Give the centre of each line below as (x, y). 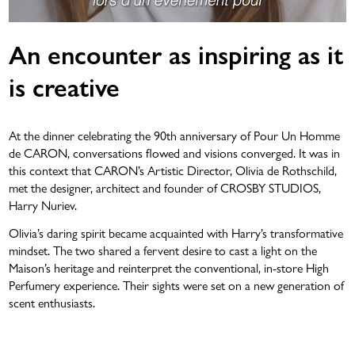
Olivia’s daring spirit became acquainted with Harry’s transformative (176, 232)
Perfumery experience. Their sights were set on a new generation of (177, 284)
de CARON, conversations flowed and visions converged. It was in (175, 152)
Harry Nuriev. (46, 204)
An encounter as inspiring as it (176, 53)
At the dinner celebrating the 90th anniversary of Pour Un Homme (175, 135)
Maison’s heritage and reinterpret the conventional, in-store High (169, 267)
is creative (65, 86)
